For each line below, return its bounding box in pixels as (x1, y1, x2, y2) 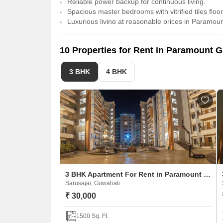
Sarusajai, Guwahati (65, 180, 120, 187)
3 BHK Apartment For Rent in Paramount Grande (204, 170, 211, 178)
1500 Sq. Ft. (76, 213, 109, 220)
